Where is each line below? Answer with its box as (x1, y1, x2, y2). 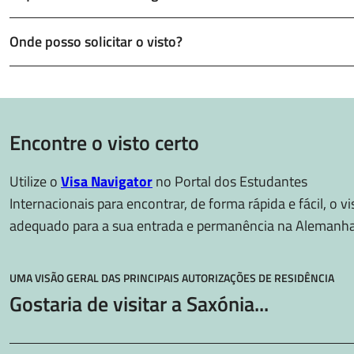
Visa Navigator (61, 171, 153, 192)
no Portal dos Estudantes (153, 171, 307, 192)
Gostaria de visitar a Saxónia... (9, 288, 269, 319)
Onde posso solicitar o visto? (9, 31, 183, 52)
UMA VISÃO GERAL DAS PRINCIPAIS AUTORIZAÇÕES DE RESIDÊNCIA (9, 269, 334, 286)
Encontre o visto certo (9, 127, 199, 158)
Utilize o (9, 171, 61, 192)
